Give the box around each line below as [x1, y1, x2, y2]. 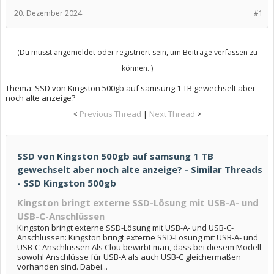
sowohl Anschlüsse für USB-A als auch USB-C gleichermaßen [17, 251, 241, 262]
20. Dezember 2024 [14, 8, 82, 18]
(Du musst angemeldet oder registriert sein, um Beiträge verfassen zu [17, 47, 257, 57]
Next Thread [149, 108, 195, 119]
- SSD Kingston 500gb [17, 177, 116, 189]
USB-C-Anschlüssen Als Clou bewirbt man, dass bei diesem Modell [17, 242, 261, 253]
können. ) [121, 63, 153, 73]
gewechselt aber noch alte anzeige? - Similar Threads [17, 163, 262, 176]
